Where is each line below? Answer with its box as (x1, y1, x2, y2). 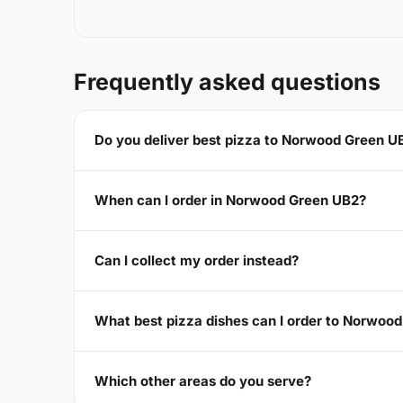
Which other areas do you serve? (94, 372, 311, 390)
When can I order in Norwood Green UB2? (94, 192, 366, 210)
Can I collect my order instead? (94, 252, 299, 270)
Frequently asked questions (74, 67, 381, 95)
